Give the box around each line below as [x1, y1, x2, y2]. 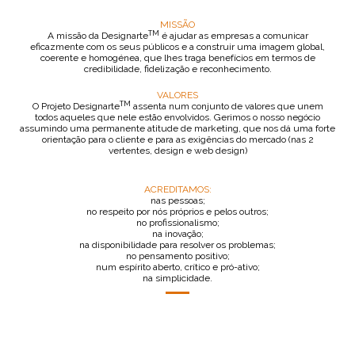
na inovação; [151, 228, 204, 239]
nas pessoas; [150, 195, 205, 206]
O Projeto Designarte [32, 101, 120, 112]
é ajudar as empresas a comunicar [158, 30, 308, 41]
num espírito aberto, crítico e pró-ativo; [95, 261, 260, 273]
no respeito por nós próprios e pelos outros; [86, 206, 269, 217]
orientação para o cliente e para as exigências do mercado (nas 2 [41, 134, 314, 145]
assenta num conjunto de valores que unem [130, 101, 323, 112]
